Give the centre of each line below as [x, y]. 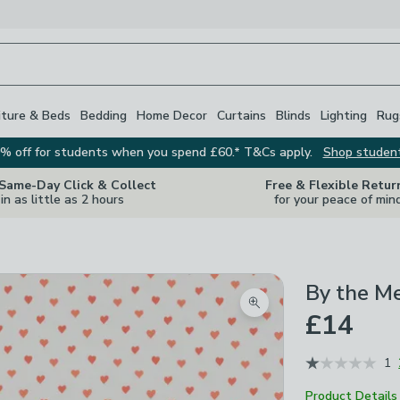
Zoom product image [319, 313]
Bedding [104, 115]
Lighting [344, 115]
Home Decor [172, 115]
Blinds [293, 115]
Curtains [242, 115]
